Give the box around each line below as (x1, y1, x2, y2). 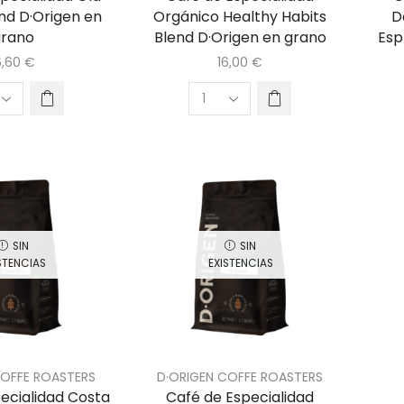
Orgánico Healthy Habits (153, 6, 326, 28)
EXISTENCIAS (207, 255, 272, 271)
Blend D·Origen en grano (153, 27, 326, 49)
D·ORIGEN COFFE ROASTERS (157, 368, 323, 387)
